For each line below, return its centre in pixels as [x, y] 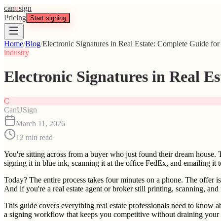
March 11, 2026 [40, 123]
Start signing [48, 18]
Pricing [15, 18]
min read [39, 137]
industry [17, 53]
